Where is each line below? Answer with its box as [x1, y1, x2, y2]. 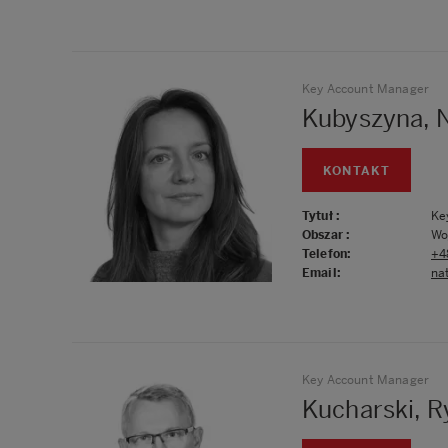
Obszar [302, 227, 347, 242]
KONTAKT [323, 163, 391, 178]
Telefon [302, 246, 348, 261]
